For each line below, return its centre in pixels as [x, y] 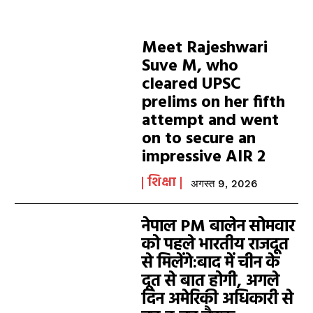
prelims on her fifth [214, 103]
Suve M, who [190, 66]
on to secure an [199, 139]
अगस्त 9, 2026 [224, 184]
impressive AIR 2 [204, 157]
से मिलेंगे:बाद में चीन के [211, 263]
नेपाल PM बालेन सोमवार [219, 227]
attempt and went [211, 121]
